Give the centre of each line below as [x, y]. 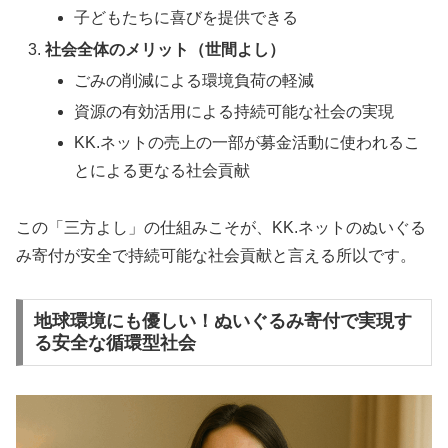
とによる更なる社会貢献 [162, 171]
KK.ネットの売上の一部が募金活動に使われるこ [247, 143]
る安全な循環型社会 [114, 343]
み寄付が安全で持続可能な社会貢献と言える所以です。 [216, 255]
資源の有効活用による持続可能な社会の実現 [234, 111]
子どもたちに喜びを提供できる [186, 18]
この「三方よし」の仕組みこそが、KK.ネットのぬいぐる [221, 227]
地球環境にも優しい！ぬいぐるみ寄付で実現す [222, 321]
